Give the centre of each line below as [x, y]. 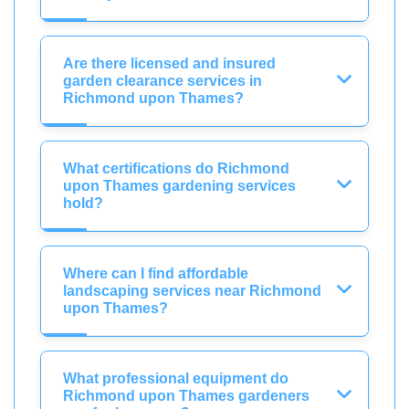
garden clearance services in [163, 80]
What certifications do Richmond [176, 168]
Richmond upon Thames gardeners [186, 395]
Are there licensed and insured [169, 63]
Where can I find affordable [156, 273]
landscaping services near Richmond [192, 290]
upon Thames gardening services [179, 185]
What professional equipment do [176, 378]
